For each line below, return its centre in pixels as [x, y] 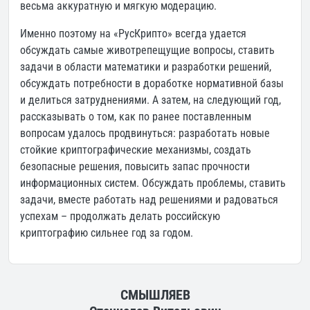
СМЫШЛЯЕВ [155, 294]
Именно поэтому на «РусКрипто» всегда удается [133, 33]
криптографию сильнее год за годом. [107, 232]
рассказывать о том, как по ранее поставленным [136, 116]
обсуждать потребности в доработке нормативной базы [152, 83]
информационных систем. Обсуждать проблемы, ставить [153, 183]
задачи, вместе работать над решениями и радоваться [149, 199]
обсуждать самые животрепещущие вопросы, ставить [147, 50]
